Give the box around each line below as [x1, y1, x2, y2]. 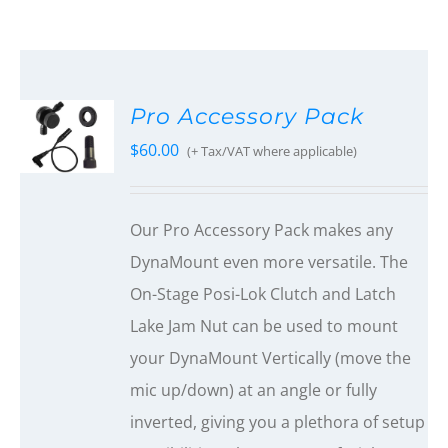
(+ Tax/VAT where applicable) [187, 142, 358, 161]
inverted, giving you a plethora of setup [130, 411, 426, 434]
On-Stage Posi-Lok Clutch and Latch [130, 283, 397, 306]
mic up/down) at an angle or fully [130, 379, 378, 402]
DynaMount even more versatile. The [130, 251, 409, 274]
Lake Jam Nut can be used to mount [130, 315, 399, 338]
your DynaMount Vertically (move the [130, 347, 412, 370]
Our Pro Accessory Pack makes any [130, 219, 394, 242]
